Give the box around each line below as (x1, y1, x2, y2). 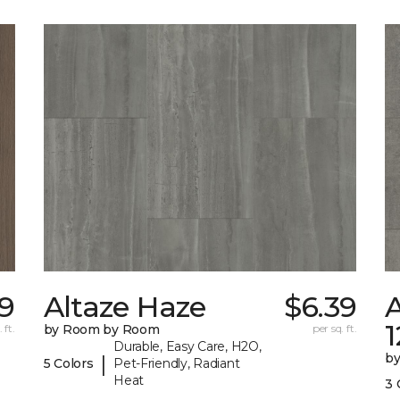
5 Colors (43, 355, 94, 372)
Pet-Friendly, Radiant (113, 355, 240, 372)
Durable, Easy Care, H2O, (113, 338, 262, 355)
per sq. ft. (312, 321, 357, 336)
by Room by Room (43, 321, 160, 338)
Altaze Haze (43, 289, 206, 325)
